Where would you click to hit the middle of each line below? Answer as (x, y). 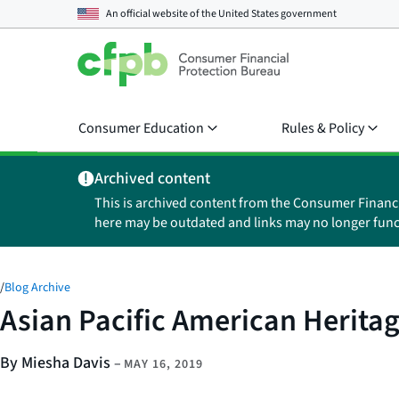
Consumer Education (141, 128)
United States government (277, 13)
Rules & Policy (323, 128)
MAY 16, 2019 (163, 364)
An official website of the (162, 13)
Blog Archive (37, 288)
